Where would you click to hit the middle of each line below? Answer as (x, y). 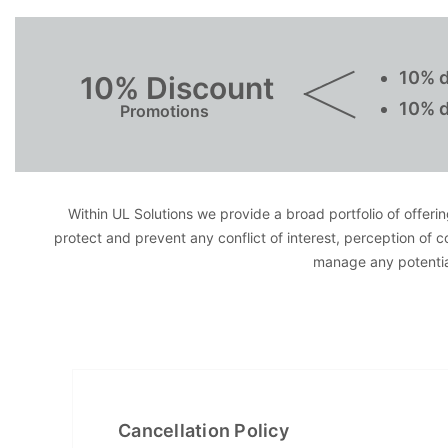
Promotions (164, 111)
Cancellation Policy (203, 430)
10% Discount (177, 88)
